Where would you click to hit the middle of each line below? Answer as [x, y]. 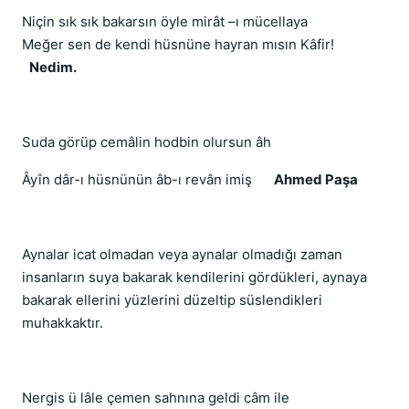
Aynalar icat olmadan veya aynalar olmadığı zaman [182, 254]
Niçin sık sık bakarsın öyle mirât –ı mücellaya [165, 21]
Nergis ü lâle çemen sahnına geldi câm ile [156, 398]
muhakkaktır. [63, 323]
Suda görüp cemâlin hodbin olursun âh [147, 142]
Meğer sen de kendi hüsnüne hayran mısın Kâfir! [180, 44]
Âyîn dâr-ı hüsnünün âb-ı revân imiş [137, 179]
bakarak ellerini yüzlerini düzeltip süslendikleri [172, 300]
